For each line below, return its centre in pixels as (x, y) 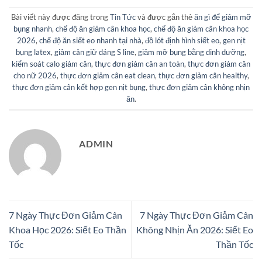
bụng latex (33, 52)
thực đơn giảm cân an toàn (139, 63)
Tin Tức (123, 17)
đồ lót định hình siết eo (182, 40)
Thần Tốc (235, 244)
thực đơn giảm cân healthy (203, 75)
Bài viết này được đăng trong (60, 17)
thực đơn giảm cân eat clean (107, 75)
